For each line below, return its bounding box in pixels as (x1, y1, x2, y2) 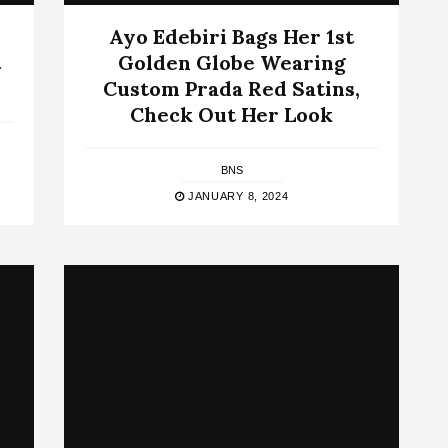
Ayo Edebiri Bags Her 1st (109, 23, 354, 49)
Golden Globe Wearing (117, 49, 346, 75)
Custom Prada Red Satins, (103, 75, 360, 101)
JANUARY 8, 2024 (184, 189, 289, 202)
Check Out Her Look (130, 101, 333, 127)
